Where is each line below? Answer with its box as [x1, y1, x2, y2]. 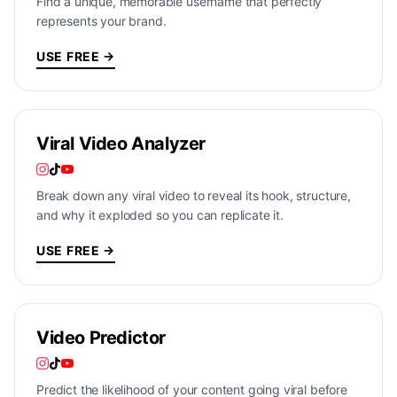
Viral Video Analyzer [36, 133, 206, 154]
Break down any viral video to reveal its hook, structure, [36, 188, 351, 203]
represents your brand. [36, 13, 167, 28]
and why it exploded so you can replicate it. [36, 207, 284, 222]
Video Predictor [36, 327, 166, 348]
